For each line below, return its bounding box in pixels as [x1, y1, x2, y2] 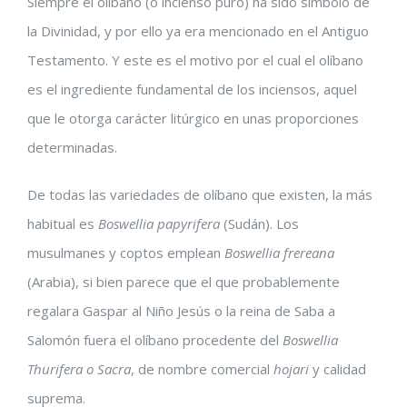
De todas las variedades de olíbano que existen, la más [27, 185, 372, 203]
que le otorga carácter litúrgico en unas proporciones [27, 109, 359, 127]
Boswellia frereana [224, 243, 334, 262]
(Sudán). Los [220, 214, 299, 233]
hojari [273, 360, 309, 378]
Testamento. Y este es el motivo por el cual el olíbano [27, 51, 363, 69]
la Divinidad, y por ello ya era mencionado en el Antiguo [27, 22, 369, 40]
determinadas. [27, 138, 117, 156]
